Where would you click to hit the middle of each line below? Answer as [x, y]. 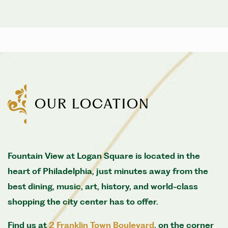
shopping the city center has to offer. [83, 201]
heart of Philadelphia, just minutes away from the [108, 171]
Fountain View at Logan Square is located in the [104, 155]
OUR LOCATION [92, 104]
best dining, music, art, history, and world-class [103, 186]
